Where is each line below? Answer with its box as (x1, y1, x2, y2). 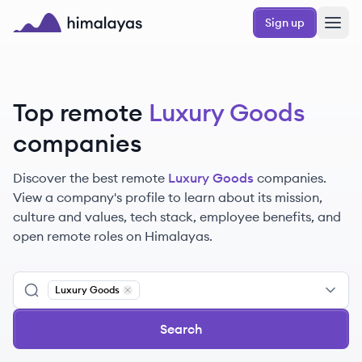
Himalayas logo (12, 33, 107, 49)
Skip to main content (12, 6, 123, 21)
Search (159, 321, 203, 337)
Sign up (265, 15, 305, 30)
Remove (127, 295, 167, 307)
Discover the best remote (13, 170, 165, 186)
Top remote (13, 97, 143, 128)
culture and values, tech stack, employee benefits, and (13, 208, 341, 225)
